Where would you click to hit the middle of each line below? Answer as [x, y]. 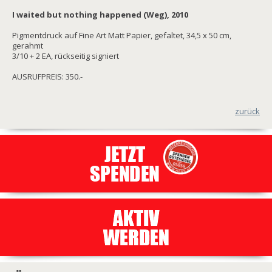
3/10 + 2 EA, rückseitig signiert [66, 56]
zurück [247, 111]
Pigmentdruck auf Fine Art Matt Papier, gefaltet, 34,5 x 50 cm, [122, 35]
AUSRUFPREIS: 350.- [47, 76]
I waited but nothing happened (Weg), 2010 [100, 14]
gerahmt [28, 45]
